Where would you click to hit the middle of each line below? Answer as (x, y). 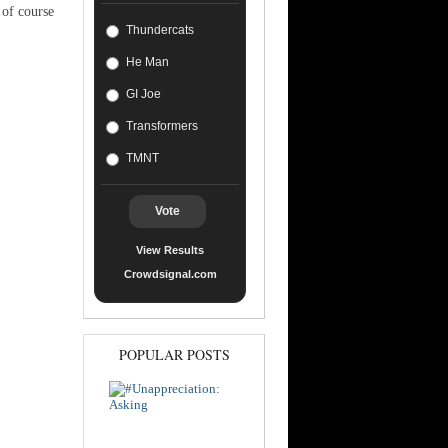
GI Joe (143, 94)
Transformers (162, 126)
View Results (170, 250)
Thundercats (160, 30)
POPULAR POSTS (174, 354)
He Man (147, 62)
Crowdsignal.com (170, 274)
